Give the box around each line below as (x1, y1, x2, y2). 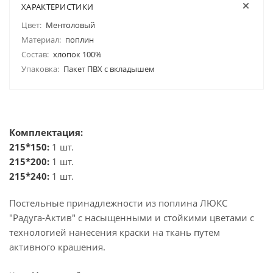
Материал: (21, 34, 61, 45)
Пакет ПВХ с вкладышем (63, 63, 155, 74)
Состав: (21, 49, 49, 60)
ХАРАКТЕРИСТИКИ (21, 1, 94, 12)
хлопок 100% (53, 49, 102, 60)
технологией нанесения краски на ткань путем (9, 226, 220, 238)
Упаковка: (21, 63, 59, 74)
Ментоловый (46, 19, 95, 30)
